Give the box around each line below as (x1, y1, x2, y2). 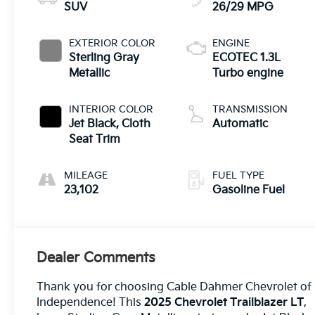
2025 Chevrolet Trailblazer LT (144, 295, 304, 309)
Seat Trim (69, 132, 121, 146)
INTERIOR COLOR (69, 103, 154, 115)
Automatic (212, 117, 269, 131)
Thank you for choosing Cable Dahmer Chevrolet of (37, 280, 312, 294)
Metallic (69, 66, 110, 80)
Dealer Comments (37, 249, 156, 266)
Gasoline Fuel (212, 183, 285, 197)
